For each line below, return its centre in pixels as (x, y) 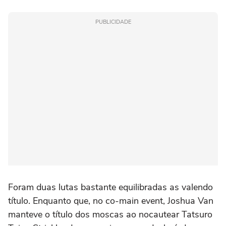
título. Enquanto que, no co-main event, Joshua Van (111, 201)
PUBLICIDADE (113, 22)
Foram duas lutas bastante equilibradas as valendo (110, 187)
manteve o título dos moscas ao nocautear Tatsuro (110, 214)
